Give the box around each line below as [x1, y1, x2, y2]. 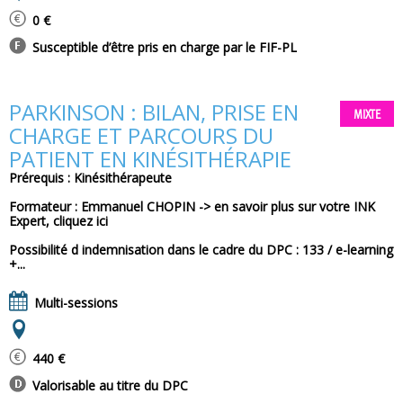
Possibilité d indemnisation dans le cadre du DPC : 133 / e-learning [9, 241, 393, 258]
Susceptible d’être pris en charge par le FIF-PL [29, 39, 297, 56]
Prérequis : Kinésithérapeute [9, 169, 172, 186]
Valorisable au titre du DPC [29, 377, 188, 394]
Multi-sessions [31, 294, 118, 311]
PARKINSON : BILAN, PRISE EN [9, 97, 299, 127]
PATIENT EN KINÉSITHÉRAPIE [9, 144, 291, 174]
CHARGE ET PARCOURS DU [9, 121, 273, 150]
